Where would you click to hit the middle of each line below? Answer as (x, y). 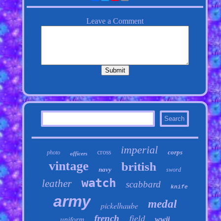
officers (79, 154)
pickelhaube (119, 206)
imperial (140, 150)
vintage (69, 166)
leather (56, 184)
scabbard (143, 184)
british (139, 167)
